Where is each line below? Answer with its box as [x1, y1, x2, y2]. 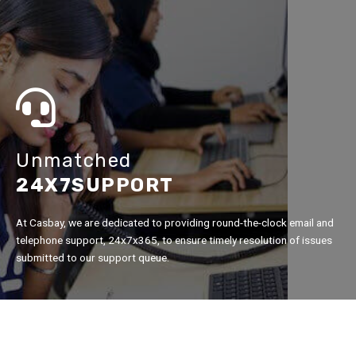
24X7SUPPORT [16, 173, 174, 196]
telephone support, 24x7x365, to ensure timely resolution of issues [16, 233, 332, 246]
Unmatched [16, 149, 132, 172]
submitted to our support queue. [16, 250, 169, 264]
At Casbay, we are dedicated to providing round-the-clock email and [16, 215, 334, 229]
